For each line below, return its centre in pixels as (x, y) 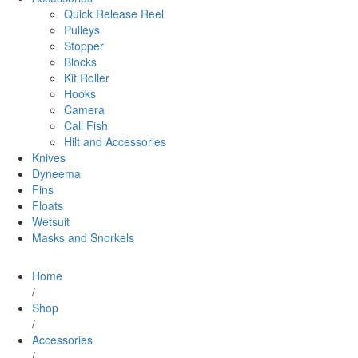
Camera (84, 110)
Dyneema (56, 174)
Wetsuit (51, 222)
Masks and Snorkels (83, 238)
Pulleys (82, 30)
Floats (48, 206)
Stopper (84, 46)
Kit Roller (87, 78)
